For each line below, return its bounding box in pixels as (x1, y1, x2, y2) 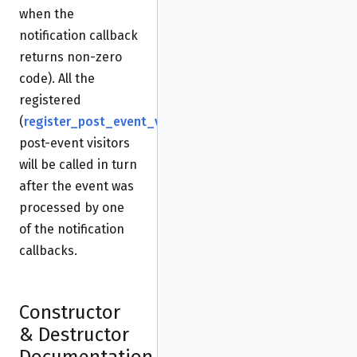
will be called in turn (19, 157, 137, 173)
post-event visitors (19, 135, 130, 151)
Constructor (19, 301, 120, 324)
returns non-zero (19, 49, 122, 65)
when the (19, 6, 74, 22)
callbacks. (19, 243, 77, 259)
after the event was (19, 178, 134, 194)
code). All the (19, 71, 95, 87)
